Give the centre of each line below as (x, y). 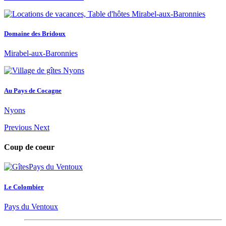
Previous (18, 127)
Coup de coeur (29, 147)
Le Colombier (24, 187)
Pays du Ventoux (31, 206)
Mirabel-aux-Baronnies (41, 53)
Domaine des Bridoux (35, 34)
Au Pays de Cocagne (33, 90)
